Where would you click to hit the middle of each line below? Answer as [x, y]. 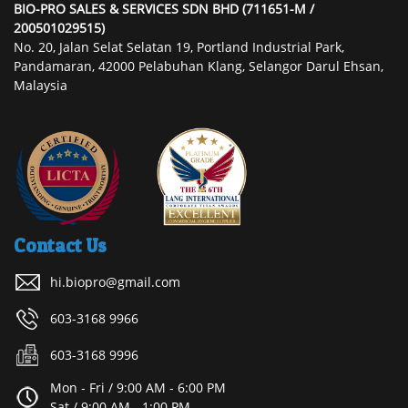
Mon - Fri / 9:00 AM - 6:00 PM [138, 387]
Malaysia [41, 86]
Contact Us [60, 245]
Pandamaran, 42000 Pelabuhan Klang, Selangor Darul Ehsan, [199, 66]
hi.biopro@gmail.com [115, 281]
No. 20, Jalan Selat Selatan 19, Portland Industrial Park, [179, 47]
